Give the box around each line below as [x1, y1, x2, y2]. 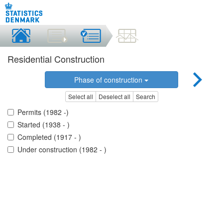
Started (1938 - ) [17, 119, 70, 130]
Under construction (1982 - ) [17, 144, 107, 155]
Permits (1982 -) [17, 107, 69, 117]
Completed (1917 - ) [17, 132, 81, 142]
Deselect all [98, 92, 130, 101]
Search [135, 92, 155, 101]
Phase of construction [74, 75, 145, 85]
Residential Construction [7, 52, 105, 65]
